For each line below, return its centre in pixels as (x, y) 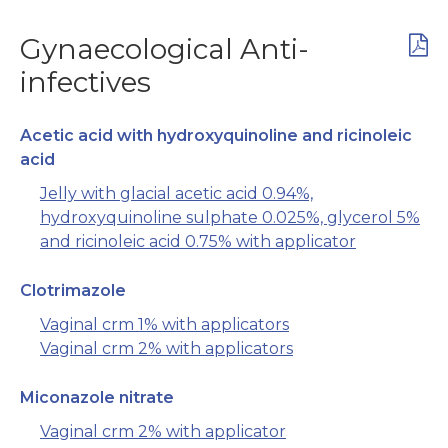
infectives (85, 82)
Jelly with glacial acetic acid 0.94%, (176, 194)
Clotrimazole (73, 291)
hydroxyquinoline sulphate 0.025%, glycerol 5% (230, 218)
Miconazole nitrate (97, 398)
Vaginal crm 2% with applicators (166, 349)
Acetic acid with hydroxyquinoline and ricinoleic (216, 136)
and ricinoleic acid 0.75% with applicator (198, 242)
